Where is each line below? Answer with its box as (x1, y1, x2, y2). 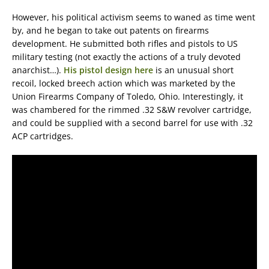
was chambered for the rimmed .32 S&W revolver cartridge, (12, 104, 252, 115)
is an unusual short (153, 64, 234, 76)
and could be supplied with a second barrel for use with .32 (12, 117, 253, 128)
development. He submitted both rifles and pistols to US (12, 38, 238, 49)
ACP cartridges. (12, 130, 73, 142)
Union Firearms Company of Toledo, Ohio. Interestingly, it (12, 91, 243, 102)
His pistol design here (64, 64, 153, 76)
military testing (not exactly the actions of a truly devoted (12, 51, 241, 62)
